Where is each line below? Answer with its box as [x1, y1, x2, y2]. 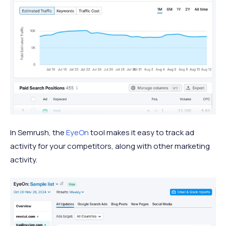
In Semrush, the [10, 127, 66, 138]
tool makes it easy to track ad [89, 127, 194, 138]
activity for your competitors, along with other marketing [10, 141, 210, 152]
